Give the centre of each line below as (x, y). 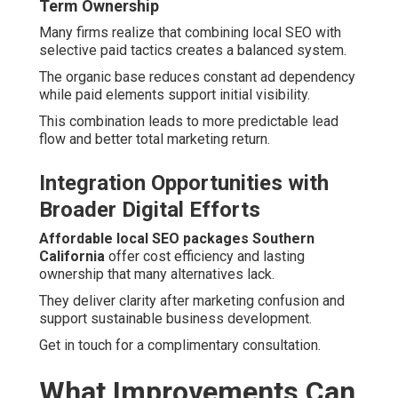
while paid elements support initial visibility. (175, 95)
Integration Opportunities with (184, 183)
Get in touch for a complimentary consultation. (180, 346)
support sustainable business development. (175, 319)
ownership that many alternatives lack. (157, 275)
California (72, 257)
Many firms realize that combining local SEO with (190, 33)
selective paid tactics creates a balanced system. (193, 51)
